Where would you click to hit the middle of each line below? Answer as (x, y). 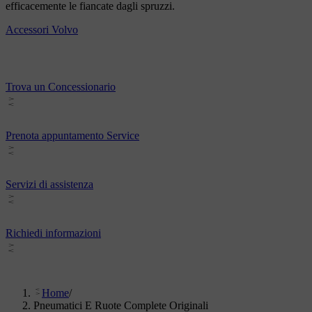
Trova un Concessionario (61, 87)
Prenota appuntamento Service (72, 136)
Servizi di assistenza (49, 185)
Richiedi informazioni (53, 233)
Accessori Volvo (42, 30)
